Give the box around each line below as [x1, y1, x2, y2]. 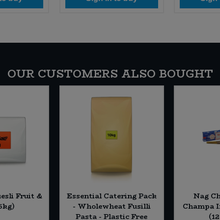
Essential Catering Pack [66, 191, 157, 202]
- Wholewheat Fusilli [72, 201, 151, 212]
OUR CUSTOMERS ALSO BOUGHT [7, 65, 213, 82]
